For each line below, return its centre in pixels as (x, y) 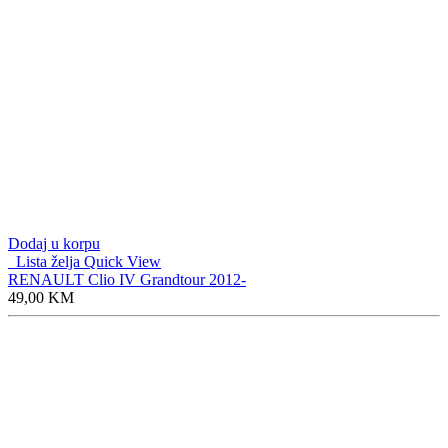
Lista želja (44, 261)
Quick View (122, 261)
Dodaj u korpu (54, 243)
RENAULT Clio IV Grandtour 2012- (127, 279)
